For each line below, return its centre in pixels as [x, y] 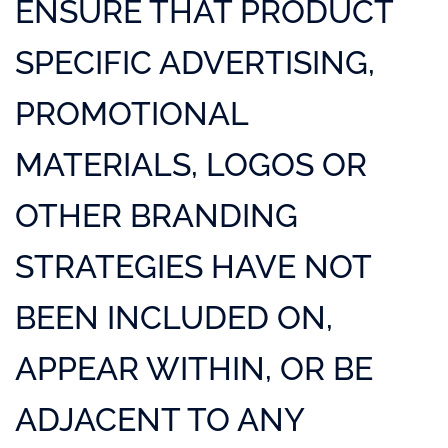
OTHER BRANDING [156, 215]
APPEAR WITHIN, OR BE [194, 368]
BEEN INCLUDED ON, [174, 317]
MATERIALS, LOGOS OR [191, 164]
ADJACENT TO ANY [159, 419]
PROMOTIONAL [131, 113]
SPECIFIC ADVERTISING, [195, 62]
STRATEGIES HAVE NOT [193, 266]
